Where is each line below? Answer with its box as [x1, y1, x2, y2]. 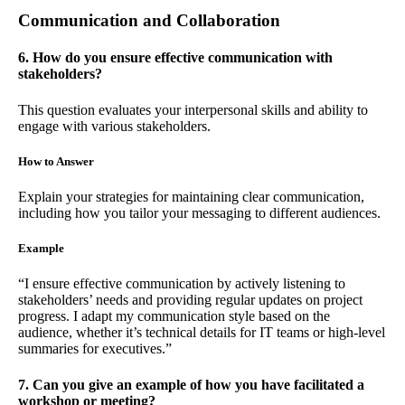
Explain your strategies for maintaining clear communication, [18, 189, 364, 205]
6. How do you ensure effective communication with [18, 50, 333, 66]
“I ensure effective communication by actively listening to [18, 276, 345, 292]
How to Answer [18, 154, 94, 168]
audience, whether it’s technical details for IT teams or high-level [18, 325, 385, 341]
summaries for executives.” [18, 341, 172, 357]
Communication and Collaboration [18, 11, 280, 31]
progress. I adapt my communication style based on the [18, 308, 330, 325]
